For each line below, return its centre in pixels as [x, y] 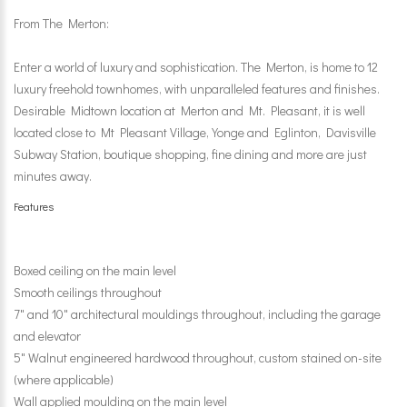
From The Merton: [61, 23]
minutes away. [53, 176]
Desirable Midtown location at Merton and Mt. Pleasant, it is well [189, 110]
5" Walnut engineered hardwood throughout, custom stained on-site [198, 357]
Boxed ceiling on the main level [95, 270]
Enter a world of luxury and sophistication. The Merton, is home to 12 [196, 67]
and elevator [47, 336]
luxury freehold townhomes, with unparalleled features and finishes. [197, 89]
